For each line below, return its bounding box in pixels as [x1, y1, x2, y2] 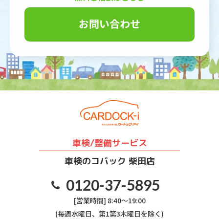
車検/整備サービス [72, 136, 147, 149]
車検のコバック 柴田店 [64, 154, 155, 167]
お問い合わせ [79, 16, 140, 31]
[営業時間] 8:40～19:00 [73, 195, 146, 205]
